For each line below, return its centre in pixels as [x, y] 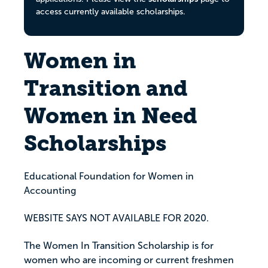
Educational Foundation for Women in [109, 176]
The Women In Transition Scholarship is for [119, 246]
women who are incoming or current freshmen [129, 260]
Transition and [106, 89]
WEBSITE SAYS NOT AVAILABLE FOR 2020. [116, 218]
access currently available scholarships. [111, 12]
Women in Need [111, 116]
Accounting [50, 191]
